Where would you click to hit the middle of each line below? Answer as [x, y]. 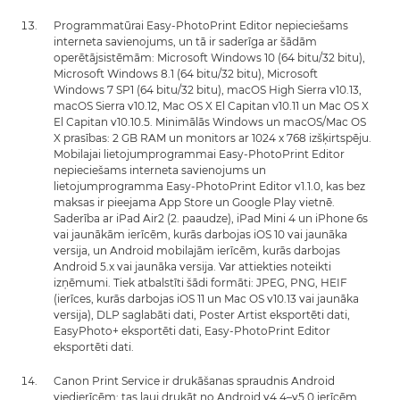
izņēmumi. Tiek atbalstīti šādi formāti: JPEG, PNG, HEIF [200, 282]
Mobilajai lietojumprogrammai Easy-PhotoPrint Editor [199, 154]
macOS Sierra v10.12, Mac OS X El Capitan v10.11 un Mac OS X [211, 105]
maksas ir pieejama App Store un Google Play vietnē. [194, 202]
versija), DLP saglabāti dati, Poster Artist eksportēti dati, [202, 314]
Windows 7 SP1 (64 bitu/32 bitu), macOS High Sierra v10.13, [208, 89]
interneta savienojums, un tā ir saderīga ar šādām [185, 41]
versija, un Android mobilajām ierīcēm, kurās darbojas [197, 250]
